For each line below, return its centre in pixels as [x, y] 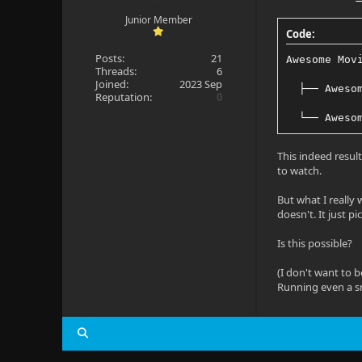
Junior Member [158, 20]
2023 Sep [201, 84]
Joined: [112, 84]
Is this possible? [315, 243]
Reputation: [123, 97]
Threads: [116, 71]
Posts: [109, 58]
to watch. [300, 170]
